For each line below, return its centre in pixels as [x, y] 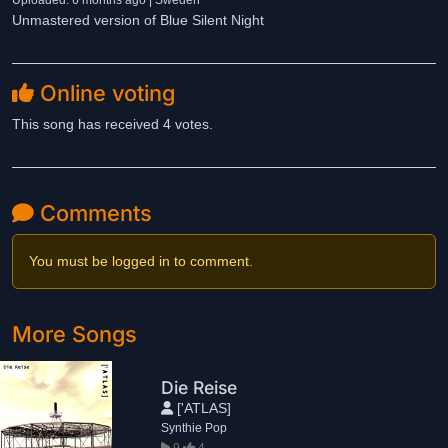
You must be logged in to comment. [141, 261]
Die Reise [199, 387]
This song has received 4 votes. [112, 124]
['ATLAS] [202, 407]
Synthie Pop [194, 427]
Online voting [104, 93]
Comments [93, 213]
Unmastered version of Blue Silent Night [138, 20]
